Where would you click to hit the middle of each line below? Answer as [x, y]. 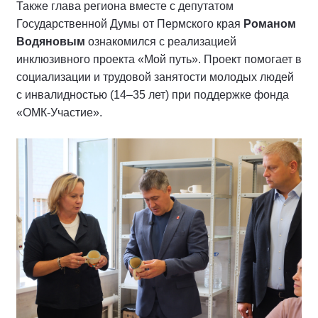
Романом [270, 23]
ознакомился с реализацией [161, 41]
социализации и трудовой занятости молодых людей [155, 77]
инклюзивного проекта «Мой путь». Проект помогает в [159, 59]
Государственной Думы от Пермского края [130, 23]
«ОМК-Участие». [61, 112]
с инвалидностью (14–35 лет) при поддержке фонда [153, 94]
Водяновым [51, 41]
